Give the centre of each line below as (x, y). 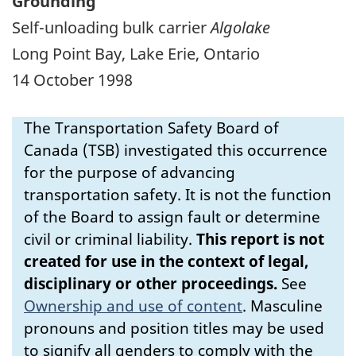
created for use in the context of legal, (166, 261)
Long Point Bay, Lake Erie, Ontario (136, 53)
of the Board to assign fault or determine (172, 217)
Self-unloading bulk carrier (111, 27)
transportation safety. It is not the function (178, 194)
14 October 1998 (72, 79)
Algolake (240, 27)
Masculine (286, 306)
